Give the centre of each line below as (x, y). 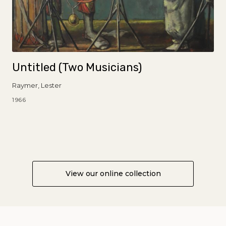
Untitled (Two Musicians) (77, 67)
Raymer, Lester (37, 85)
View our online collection (113, 173)
